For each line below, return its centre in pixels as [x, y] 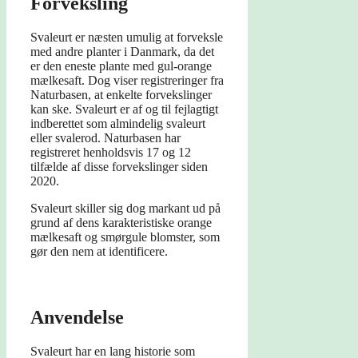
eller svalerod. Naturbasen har [105, 138]
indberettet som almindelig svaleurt [118, 124]
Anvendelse [77, 318]
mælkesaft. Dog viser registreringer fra [127, 81]
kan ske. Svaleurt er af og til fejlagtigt [124, 109]
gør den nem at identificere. [99, 252]
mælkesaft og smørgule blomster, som [125, 237]
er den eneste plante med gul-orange [121, 66]
